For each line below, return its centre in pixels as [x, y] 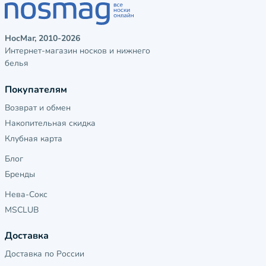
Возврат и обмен [38, 108]
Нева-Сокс [26, 195]
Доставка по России [45, 254]
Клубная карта [34, 139]
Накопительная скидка [50, 123]
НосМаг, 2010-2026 [42, 39]
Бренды [20, 175]
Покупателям [36, 90]
